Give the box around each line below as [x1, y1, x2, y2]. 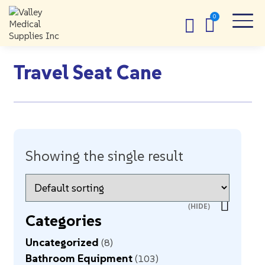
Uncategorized [25, 235, 99, 249]
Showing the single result [25, 147, 183, 165]
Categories [25, 211, 102, 230]
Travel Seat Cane [13, 60, 162, 85]
